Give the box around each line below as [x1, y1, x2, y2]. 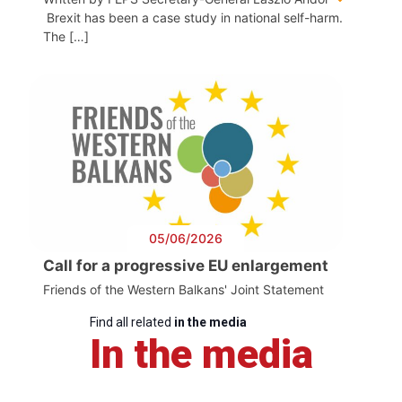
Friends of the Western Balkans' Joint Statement [43, 281, 324, 297]
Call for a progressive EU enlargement [43, 256, 328, 275]
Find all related [89, 314, 174, 329]
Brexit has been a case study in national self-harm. [43, 9, 343, 25]
